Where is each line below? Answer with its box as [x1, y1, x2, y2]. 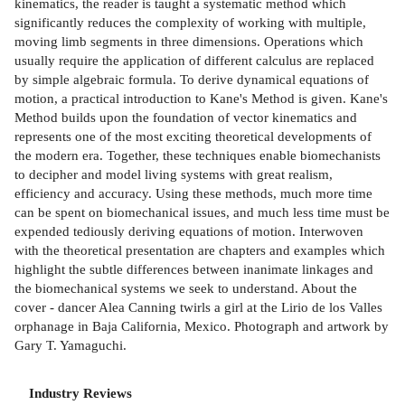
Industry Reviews [29, 384, 132, 400]
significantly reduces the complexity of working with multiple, [14, 14, 366, 30]
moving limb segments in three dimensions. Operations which [14, 33, 363, 49]
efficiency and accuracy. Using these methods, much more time [14, 184, 372, 201]
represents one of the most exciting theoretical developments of [14, 127, 372, 144]
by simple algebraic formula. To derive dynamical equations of [14, 71, 369, 87]
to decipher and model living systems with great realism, [14, 165, 333, 182]
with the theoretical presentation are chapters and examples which [14, 241, 385, 258]
